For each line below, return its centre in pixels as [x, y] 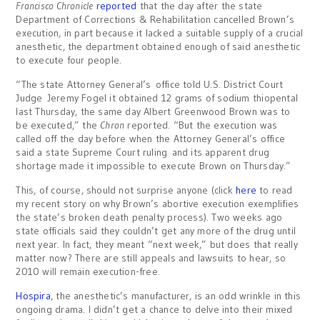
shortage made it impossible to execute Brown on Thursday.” [154, 166]
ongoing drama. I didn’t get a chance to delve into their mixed [154, 309]
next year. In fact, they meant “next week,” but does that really [157, 244]
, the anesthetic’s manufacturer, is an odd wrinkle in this [176, 296]
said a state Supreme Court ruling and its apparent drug [142, 152]
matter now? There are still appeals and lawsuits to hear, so [151, 258]
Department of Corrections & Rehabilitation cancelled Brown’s [155, 19]
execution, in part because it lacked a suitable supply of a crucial [160, 33]
